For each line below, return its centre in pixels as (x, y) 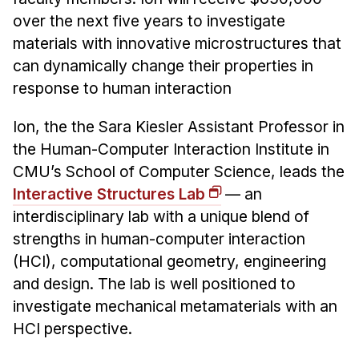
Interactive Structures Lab (109, 194)
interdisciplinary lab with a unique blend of (161, 217)
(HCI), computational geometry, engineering (169, 262)
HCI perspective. (72, 329)
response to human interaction (122, 89)
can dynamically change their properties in (163, 66)
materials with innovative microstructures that (177, 44)
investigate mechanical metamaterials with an (175, 307)
